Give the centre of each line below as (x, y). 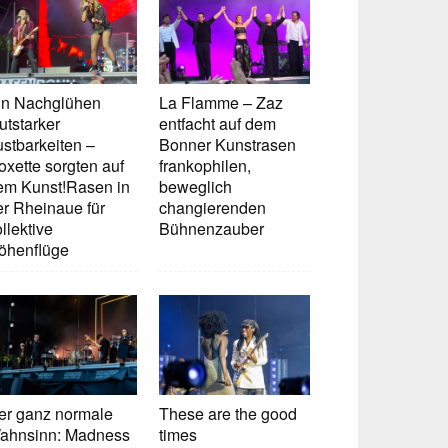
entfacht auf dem (218, 124)
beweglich (196, 187)
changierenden (213, 208)
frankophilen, (205, 166)
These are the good (228, 414)
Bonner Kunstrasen (228, 145)
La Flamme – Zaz (221, 103)
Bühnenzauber (212, 229)
